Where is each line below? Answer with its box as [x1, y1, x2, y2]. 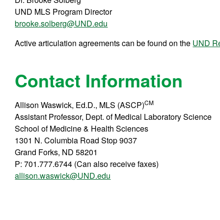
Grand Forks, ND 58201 [15, 146, 98, 158]
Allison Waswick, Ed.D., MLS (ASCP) [15, 99, 145, 111]
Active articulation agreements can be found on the [15, 37, 193, 49]
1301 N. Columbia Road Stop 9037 [15, 135, 137, 146]
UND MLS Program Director [15, 5, 112, 17]
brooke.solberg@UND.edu [15, 17, 108, 29]
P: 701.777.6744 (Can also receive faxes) [15, 158, 159, 170]
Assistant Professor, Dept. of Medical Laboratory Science [15, 111, 212, 123]
